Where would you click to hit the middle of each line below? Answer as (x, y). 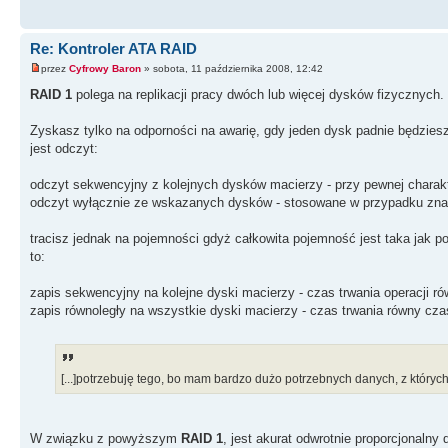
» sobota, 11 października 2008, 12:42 (232, 68)
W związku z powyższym (105, 438)
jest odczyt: (64, 148)
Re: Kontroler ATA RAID (113, 48)
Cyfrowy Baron (105, 68)
